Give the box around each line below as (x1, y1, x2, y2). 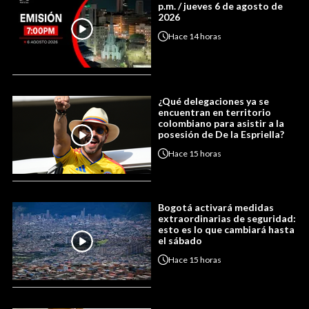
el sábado (158, 235, 202, 247)
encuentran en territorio (158, 106, 271, 119)
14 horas (189, 30, 221, 41)
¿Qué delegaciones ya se (158, 95, 269, 108)
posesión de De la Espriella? (158, 128, 284, 141)
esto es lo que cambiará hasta (158, 223, 295, 236)
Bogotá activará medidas (158, 201, 274, 214)
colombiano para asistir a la (158, 117, 284, 130)
